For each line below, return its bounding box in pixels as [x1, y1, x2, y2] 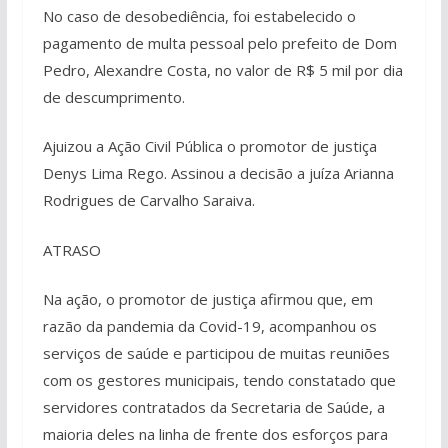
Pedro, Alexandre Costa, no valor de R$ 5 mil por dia [42, 59, 403, 80]
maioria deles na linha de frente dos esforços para [42, 424, 388, 444]
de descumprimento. [42, 86, 185, 107]
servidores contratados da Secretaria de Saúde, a [42, 397, 385, 417]
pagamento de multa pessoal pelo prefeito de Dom [42, 32, 397, 53]
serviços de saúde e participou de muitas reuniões [42, 343, 390, 363]
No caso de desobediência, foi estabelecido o [42, 5, 356, 26]
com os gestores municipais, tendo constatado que [42, 370, 396, 390]
